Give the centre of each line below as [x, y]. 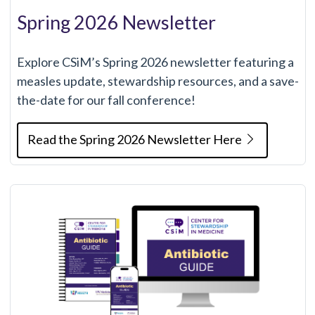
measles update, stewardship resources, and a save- [157, 81]
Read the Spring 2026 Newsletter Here [136, 139]
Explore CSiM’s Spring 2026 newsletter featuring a [155, 62]
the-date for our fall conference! [106, 99]
